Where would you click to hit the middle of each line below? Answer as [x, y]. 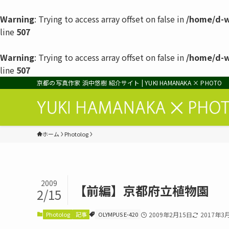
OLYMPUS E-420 [118, 214]
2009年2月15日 [170, 214]
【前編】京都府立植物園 [142, 190]
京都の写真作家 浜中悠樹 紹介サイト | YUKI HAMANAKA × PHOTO [130, 83]
